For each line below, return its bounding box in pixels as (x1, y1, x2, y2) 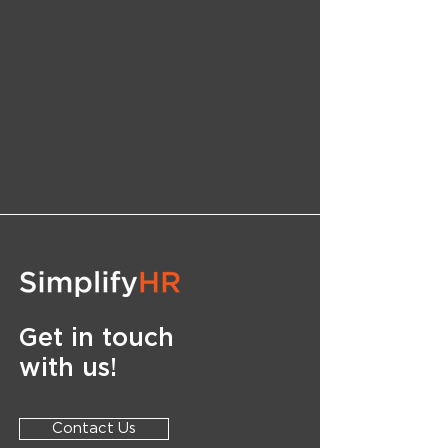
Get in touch (19, 326, 174, 351)
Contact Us (52, 421, 136, 436)
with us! (19, 356, 117, 381)
